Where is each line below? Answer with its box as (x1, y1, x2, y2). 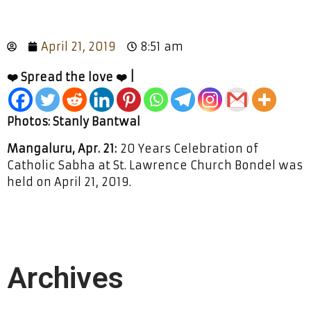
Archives (7, 260, 124, 295)
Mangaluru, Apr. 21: (7, 142, 117, 155)
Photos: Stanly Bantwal (7, 115, 140, 128)
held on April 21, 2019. (7, 175, 131, 189)
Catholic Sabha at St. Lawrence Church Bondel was (7, 158, 303, 172)
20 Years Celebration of (117, 142, 258, 155)
